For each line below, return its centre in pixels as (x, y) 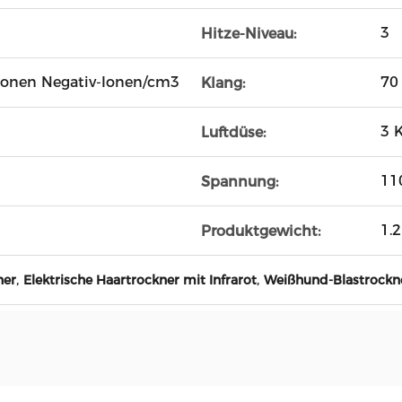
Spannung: (240, 181)
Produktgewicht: (261, 231)
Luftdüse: (233, 132)
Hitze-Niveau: (249, 33)
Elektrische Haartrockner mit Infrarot (140, 280)
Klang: (223, 83)
